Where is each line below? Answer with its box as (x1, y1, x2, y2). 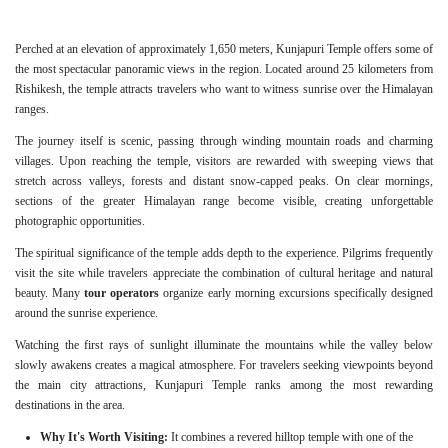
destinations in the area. (15, 398, 125, 413)
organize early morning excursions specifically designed (159, 286, 434, 301)
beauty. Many (15, 286, 85, 301)
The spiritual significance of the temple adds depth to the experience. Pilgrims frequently (15, 246, 433, 261)
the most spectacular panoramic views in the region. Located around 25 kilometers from (15, 62, 433, 77)
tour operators (84, 286, 160, 301)
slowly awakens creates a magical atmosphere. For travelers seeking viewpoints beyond (15, 358, 433, 373)
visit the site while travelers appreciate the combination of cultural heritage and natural (15, 266, 433, 281)
